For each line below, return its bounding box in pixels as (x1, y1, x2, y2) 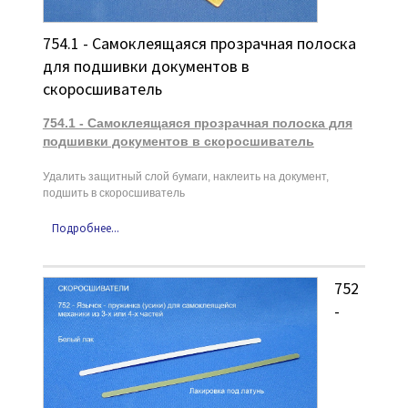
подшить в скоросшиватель (42, 186, 185, 199)
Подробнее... (51, 219, 119, 236)
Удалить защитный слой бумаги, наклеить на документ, (42, 169, 329, 183)
